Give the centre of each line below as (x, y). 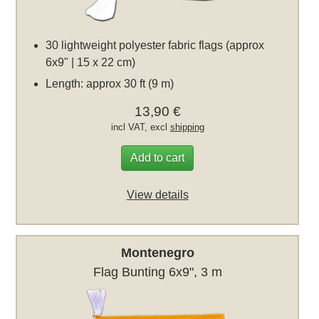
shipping (187, 127)
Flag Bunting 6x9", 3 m (157, 272)
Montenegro (157, 252)
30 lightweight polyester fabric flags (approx (155, 45)
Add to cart (158, 157)
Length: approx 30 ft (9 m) (110, 83)
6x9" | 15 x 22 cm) (91, 62)
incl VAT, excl (140, 127)
